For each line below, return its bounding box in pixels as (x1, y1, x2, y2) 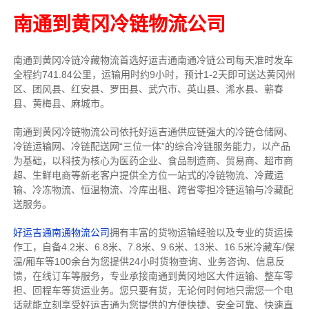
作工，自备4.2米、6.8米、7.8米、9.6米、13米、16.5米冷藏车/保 (12, 241, 295, 252)
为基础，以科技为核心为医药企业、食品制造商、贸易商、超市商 (12, 154, 293, 166)
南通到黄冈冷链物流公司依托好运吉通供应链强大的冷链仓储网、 (12, 126, 293, 137)
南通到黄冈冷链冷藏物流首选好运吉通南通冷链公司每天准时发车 (12, 54, 293, 66)
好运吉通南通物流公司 (12, 226, 110, 238)
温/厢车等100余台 (12, 255, 90, 267)
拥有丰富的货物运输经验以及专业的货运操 (109, 226, 293, 238)
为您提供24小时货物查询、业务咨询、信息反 (90, 255, 285, 267)
